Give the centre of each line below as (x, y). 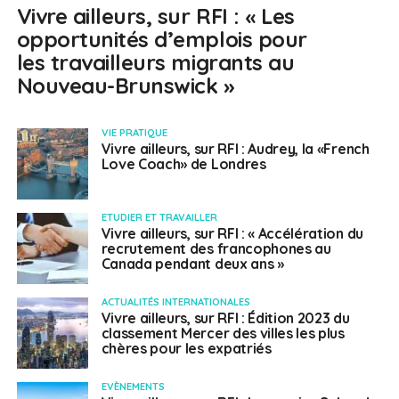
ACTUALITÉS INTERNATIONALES (175, 302)
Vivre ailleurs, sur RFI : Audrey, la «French (235, 149)
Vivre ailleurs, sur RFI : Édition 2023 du (225, 318)
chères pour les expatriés (186, 349)
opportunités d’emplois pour (162, 40)
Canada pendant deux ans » (192, 264)
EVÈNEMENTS (133, 387)
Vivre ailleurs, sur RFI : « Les (155, 16)
